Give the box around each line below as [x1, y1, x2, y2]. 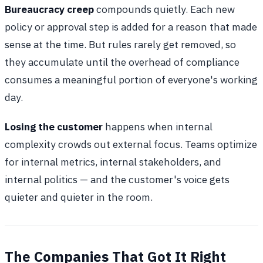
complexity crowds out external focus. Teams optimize [5, 137, 257, 151]
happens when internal [103, 120, 213, 134]
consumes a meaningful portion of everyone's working [5, 73, 258, 87]
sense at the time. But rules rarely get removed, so [5, 38, 236, 52]
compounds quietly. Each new [94, 2, 235, 16]
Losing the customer [5, 120, 103, 134]
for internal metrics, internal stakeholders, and [5, 155, 221, 169]
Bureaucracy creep [5, 2, 94, 16]
